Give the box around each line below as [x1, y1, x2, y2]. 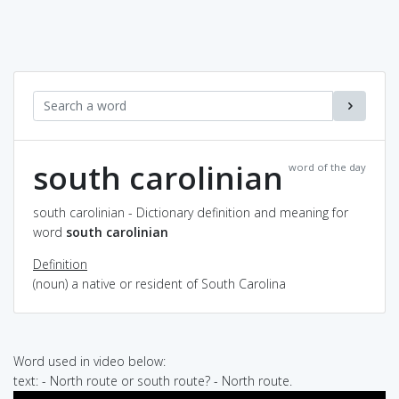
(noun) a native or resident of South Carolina [33, 274, 286, 292]
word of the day [289, 159, 366, 174]
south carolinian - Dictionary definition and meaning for [33, 203, 348, 221]
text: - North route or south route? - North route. [13, 371, 292, 389]
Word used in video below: [13, 352, 166, 370]
